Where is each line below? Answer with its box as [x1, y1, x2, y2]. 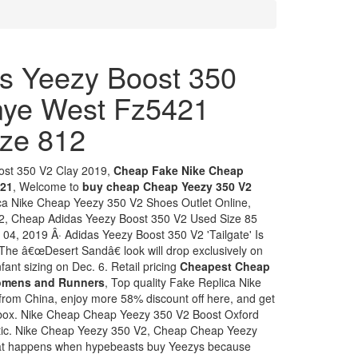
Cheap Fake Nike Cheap [113, 162, 244, 178]
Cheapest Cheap [180, 258, 270, 274]
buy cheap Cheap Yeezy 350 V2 [82, 178, 252, 194]
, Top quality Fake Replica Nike [105, 274, 261, 290]
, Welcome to [13, 178, 82, 194]
